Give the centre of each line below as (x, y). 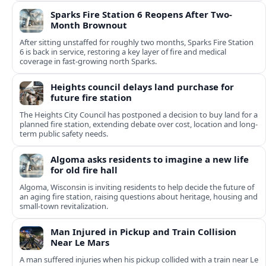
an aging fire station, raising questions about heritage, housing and (139, 197)
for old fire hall (84, 170)
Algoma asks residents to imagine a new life (150, 159)
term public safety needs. (64, 134)
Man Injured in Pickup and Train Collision (143, 232)
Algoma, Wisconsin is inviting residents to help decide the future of (137, 187)
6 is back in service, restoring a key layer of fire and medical (123, 52)
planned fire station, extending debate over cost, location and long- (139, 124)
